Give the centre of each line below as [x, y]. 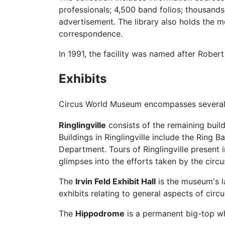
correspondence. [91, 34]
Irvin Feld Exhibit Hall [116, 182]
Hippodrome [100, 214]
